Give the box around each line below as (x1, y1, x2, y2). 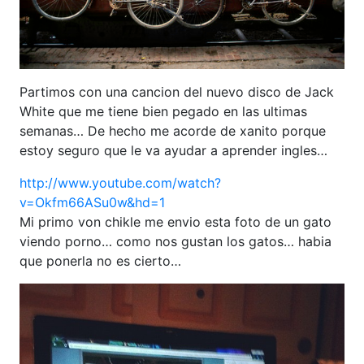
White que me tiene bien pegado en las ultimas (19, 102, 307, 119)
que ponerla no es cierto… (19, 252, 181, 269)
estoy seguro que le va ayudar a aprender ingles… (19, 141, 327, 158)
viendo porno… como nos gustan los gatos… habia (19, 232, 331, 249)
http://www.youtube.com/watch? (19, 174, 221, 191)
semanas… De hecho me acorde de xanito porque (19, 122, 326, 139)
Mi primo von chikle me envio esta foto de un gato (19, 213, 331, 230)
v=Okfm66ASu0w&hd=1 (19, 193, 165, 210)
